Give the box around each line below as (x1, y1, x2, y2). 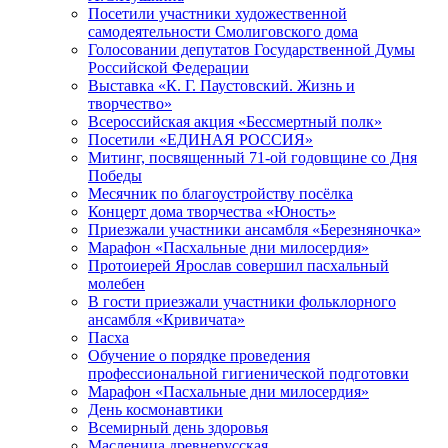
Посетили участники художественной (88, 5, 347, 23)
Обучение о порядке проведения (88, 347, 310, 365)
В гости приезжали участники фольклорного (88, 293, 396, 311)
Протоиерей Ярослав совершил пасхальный (88, 257, 389, 275)
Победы (88, 167, 142, 185)
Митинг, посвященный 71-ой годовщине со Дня (88, 149, 417, 167)
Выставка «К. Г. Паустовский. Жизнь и (88, 77, 355, 95)
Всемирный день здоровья (88, 419, 268, 437)
